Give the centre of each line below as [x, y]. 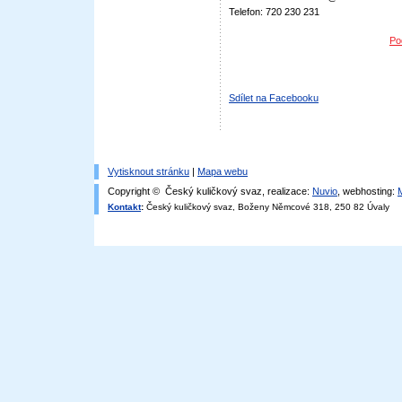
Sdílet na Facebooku [274, 98]
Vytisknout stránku [149, 171]
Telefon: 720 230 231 [274, 12]
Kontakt [124, 207]
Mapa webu [223, 171]
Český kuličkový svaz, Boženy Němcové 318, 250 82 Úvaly [267, 207]
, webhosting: [367, 191]
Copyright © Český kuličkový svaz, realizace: [210, 191]
